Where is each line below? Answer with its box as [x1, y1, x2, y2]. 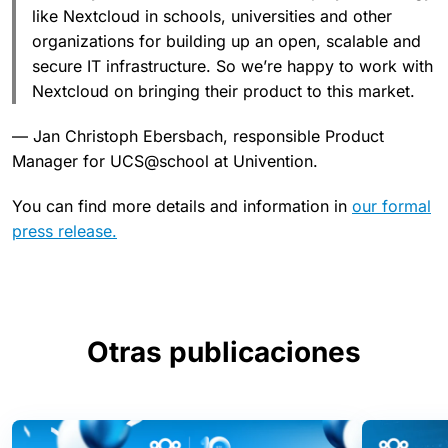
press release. [12, 220, 117, 241]
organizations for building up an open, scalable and [32, 30, 421, 51]
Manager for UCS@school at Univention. [12, 150, 318, 171]
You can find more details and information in [12, 195, 352, 216]
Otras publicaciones [87, 334, 361, 369]
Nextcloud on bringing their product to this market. [32, 80, 415, 101]
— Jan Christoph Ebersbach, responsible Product [12, 125, 384, 146]
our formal [352, 195, 431, 216]
